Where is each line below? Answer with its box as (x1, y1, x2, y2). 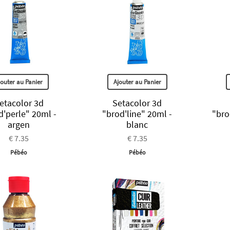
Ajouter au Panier (113, 77, 161, 86)
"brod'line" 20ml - (102, 107, 172, 120)
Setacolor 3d (112, 97, 162, 109)
